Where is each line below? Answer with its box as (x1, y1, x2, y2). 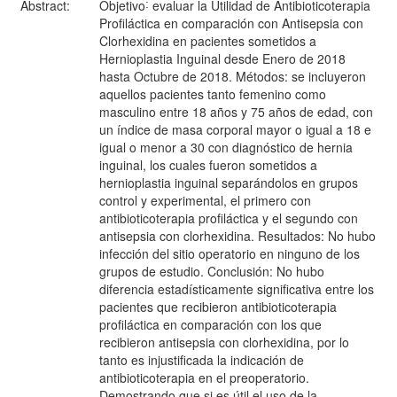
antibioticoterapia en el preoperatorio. (99, 369, 309, 386)
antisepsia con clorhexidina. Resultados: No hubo (99, 227, 376, 245)
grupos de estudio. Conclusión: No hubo (99, 262, 324, 280)
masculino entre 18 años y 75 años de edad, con (99, 103, 373, 121)
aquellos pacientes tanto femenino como (99, 85, 326, 103)
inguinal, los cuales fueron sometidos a (99, 156, 317, 174)
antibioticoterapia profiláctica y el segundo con (99, 209, 358, 227)
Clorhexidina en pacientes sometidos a (99, 32, 316, 50)
